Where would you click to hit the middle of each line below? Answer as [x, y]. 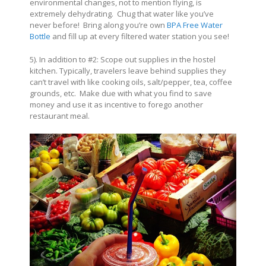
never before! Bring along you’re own [98, 25]
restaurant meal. [60, 115]
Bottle [40, 36]
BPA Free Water [195, 25]
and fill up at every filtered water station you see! [140, 36]
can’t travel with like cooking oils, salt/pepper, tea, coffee [131, 82]
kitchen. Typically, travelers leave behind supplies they [128, 70]
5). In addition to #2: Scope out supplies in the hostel [123, 59]
